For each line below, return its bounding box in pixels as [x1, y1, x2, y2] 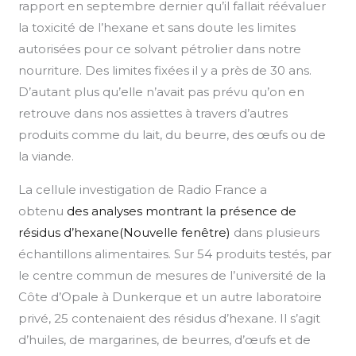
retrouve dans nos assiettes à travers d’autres [18, 105, 288, 121]
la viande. [18, 148, 75, 164]
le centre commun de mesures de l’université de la [18, 267, 327, 283]
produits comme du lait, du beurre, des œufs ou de [18, 126, 327, 142]
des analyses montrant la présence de [67, 203, 297, 219]
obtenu [18, 203, 68, 219]
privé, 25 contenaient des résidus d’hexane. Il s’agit [18, 310, 321, 326]
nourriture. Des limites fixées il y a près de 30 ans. [18, 62, 312, 78]
